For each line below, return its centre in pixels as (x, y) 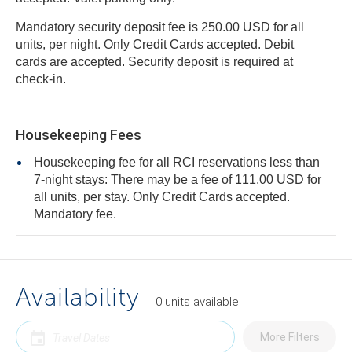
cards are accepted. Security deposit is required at (154, 62)
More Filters (290, 337)
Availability (78, 297)
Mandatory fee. (75, 214)
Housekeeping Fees (79, 135)
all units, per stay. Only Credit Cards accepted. (162, 197)
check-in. (41, 79)
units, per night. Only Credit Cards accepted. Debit (93, 44)
